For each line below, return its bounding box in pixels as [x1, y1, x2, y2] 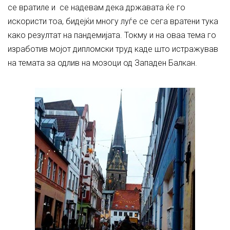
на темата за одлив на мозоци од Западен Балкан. [8, 58, 197, 68]
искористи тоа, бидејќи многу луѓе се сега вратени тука [8, 16, 218, 26]
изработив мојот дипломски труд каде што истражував [8, 44, 218, 54]
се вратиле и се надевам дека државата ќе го [8, 3, 185, 12]
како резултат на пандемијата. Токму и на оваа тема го [8, 30, 216, 40]
